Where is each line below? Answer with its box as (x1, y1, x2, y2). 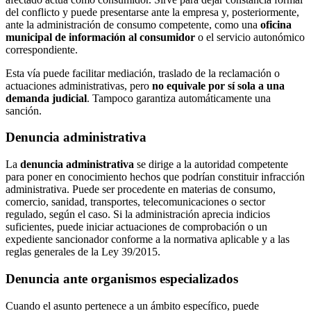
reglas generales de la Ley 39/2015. (6, 246, 160, 258)
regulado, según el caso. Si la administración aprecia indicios (6, 208, 270, 221)
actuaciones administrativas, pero (6, 79, 152, 92)
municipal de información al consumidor (6, 31, 195, 43)
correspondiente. (6, 43, 78, 56)
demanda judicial (6, 92, 87, 104)
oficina (260, 18, 292, 31)
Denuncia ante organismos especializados (6, 271, 238, 286)
